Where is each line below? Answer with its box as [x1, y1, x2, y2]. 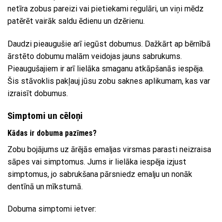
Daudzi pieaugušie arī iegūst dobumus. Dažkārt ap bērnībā [7, 39, 211, 49]
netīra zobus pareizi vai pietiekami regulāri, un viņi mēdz [7, 4, 204, 14]
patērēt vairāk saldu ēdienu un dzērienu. [7, 16, 145, 26]
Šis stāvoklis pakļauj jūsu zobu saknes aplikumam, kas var [7, 76, 210, 86]
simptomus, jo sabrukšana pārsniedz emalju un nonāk [7, 169, 192, 179]
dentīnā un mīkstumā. [7, 181, 83, 191]
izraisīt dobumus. [7, 89, 68, 99]
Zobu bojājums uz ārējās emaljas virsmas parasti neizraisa [7, 144, 211, 154]
